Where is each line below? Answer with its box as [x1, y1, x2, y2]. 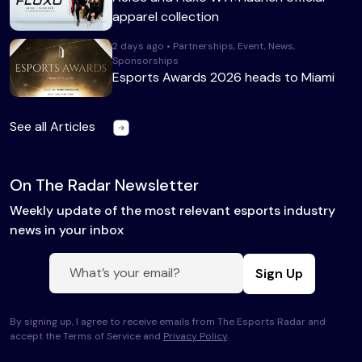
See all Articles [10, 117, 99, 135]
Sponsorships [112, 54, 179, 68]
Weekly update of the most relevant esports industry [10, 201, 335, 219]
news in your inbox [10, 221, 124, 238]
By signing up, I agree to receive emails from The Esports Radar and [10, 314, 326, 328]
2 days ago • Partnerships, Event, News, [112, 40, 296, 53]
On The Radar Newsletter [10, 174, 199, 196]
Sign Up [255, 265, 303, 283]
